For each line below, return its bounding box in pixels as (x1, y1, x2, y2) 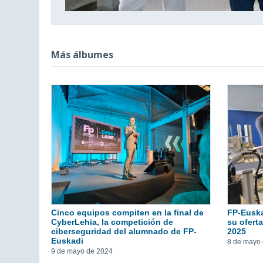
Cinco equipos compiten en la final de (51, 207, 204, 217)
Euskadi (51, 235, 83, 245)
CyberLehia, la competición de (51, 217, 173, 227)
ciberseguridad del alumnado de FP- (51, 226, 197, 236)
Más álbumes (51, 48, 113, 62)
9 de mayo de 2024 (51, 247, 113, 255)
